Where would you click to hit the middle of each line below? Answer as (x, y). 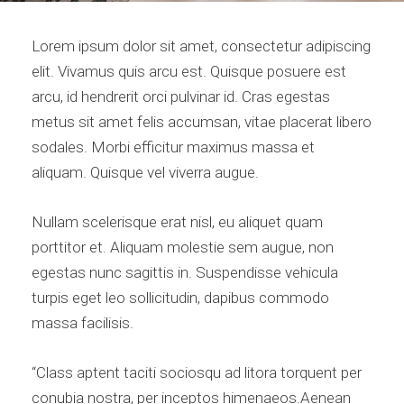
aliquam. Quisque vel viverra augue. (145, 172)
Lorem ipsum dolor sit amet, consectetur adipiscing (201, 46)
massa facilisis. (83, 322)
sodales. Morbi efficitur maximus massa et (173, 147)
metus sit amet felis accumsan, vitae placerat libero (202, 121)
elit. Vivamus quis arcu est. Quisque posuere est (189, 71)
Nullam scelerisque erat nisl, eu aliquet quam (177, 221)
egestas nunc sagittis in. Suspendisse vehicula (185, 272)
